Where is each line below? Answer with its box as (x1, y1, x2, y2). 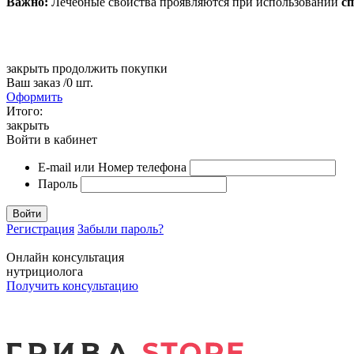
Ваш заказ (6, 76, 63, 90)
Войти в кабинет (6, 133, 97, 147)
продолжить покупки (52, 62, 168, 76)
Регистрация (6, 222, 74, 236)
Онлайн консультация (6, 250, 124, 265)
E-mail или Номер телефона (38, 160, 186, 175)
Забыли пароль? (77, 222, 164, 236)
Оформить (6, 90, 62, 104)
